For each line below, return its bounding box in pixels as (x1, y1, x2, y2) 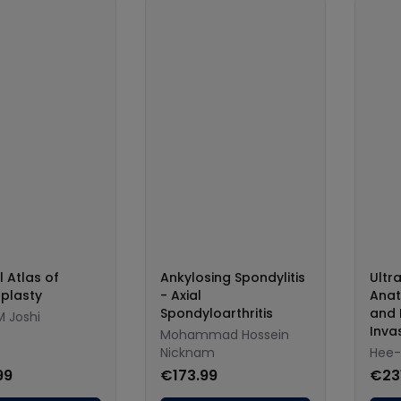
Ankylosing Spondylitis (160, 269, 305, 286)
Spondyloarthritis (160, 304, 273, 322)
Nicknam (160, 344, 215, 362)
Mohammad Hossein (160, 326, 289, 344)
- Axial (160, 286, 201, 304)
